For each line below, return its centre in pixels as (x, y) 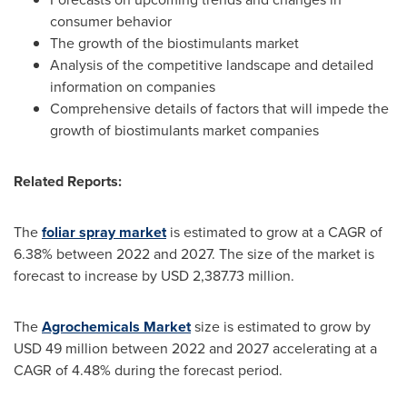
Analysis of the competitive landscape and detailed (212, 65)
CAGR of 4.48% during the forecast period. (148, 370)
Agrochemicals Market (116, 326)
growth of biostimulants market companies (184, 130)
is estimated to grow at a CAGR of (274, 232)
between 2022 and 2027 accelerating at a (243, 348)
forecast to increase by (87, 275)
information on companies (133, 86)
